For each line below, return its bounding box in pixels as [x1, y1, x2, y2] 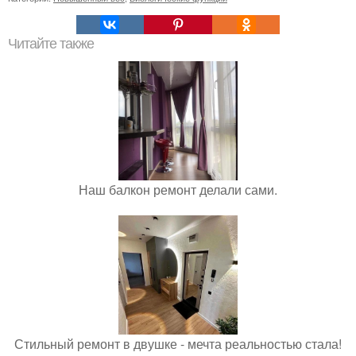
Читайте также [8, 36, 94, 52]
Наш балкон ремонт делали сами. [79, 180, 277, 199]
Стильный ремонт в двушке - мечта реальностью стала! [14, 335, 342, 353]
